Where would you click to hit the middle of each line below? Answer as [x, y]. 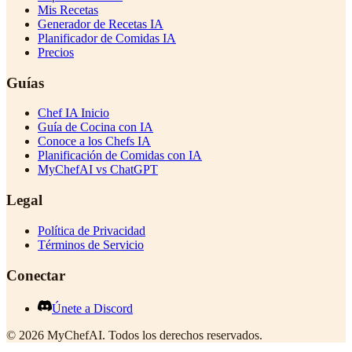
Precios [56, 52]
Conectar [36, 275]
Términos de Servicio [91, 244]
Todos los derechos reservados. [185, 335]
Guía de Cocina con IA [95, 127]
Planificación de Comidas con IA [120, 156]
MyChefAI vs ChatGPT [98, 170]
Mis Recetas [68, 9]
